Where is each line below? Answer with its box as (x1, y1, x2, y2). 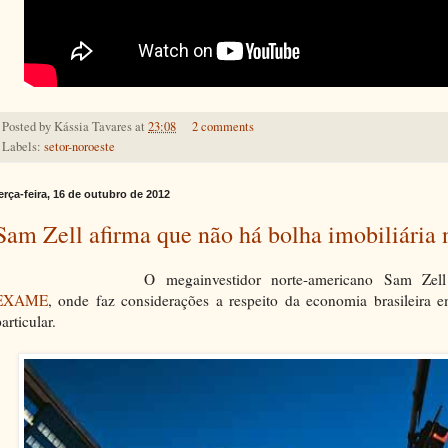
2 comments (191, 117, 254, 135)
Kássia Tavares (54, 117, 132, 135)
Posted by (2, 117, 54, 135)
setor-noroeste (44, 137, 115, 155)
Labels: (2, 137, 44, 155)
